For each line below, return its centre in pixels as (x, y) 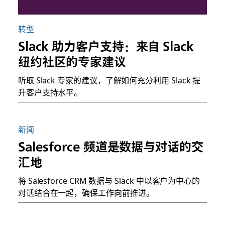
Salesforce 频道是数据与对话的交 (110, 147)
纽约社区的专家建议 (72, 62)
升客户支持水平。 (50, 92)
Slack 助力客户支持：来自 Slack (106, 46)
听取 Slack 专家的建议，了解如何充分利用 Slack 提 (109, 80)
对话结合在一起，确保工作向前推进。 (86, 193)
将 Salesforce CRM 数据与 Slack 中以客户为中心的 (109, 181)
